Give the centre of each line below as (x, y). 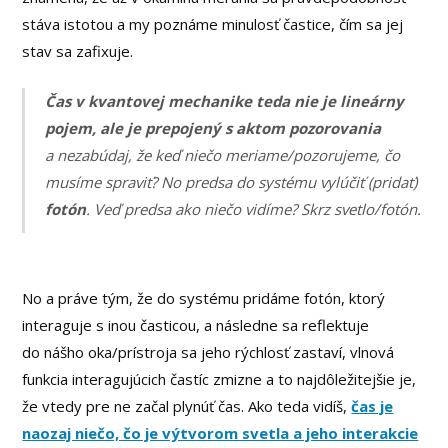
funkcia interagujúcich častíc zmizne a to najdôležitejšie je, (219, 379)
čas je (372, 406)
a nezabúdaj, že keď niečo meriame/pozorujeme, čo (223, 154)
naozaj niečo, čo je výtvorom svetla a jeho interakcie (220, 433)
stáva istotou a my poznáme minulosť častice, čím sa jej (213, 24)
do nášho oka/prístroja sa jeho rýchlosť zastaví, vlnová (208, 352)
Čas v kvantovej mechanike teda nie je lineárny (225, 100)
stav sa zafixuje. (78, 51)
